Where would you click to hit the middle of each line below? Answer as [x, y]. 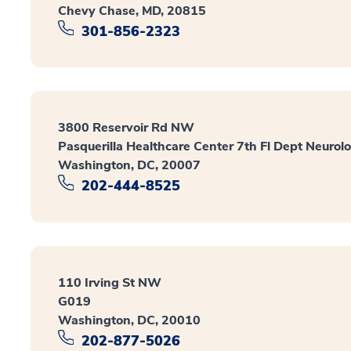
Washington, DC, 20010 [129, 320]
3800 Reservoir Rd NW [126, 128]
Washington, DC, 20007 [129, 166]
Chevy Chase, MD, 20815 [132, 11]
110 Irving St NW [110, 282]
